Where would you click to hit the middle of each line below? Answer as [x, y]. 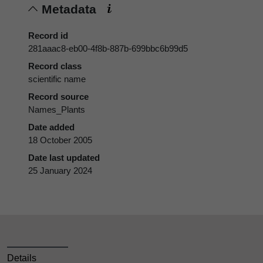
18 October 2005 [60, 140]
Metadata [71, 9]
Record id [48, 35]
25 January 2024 [60, 170]
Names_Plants [57, 109]
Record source [58, 96]
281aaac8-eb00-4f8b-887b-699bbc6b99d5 [108, 48]
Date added [51, 127]
